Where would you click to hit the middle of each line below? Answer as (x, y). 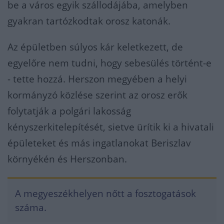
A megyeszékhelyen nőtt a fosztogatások (105, 193)
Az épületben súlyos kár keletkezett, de (95, 47)
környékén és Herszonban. (67, 159)
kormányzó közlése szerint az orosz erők (97, 95)
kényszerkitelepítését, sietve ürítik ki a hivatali (111, 127)
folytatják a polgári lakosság (69, 111)
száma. (31, 207)
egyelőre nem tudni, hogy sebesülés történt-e (109, 63)
